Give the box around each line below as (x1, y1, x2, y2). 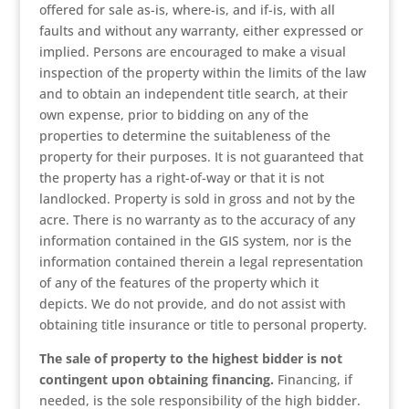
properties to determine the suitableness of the (38, 127, 330, 144)
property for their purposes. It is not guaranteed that (38, 148, 363, 165)
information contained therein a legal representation (38, 253, 363, 270)
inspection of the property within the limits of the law (38, 64, 366, 81)
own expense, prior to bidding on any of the (38, 106, 309, 123)
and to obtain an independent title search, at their (38, 85, 348, 102)
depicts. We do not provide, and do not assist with (38, 295, 346, 312)
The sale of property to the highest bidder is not (38, 350, 342, 367)
